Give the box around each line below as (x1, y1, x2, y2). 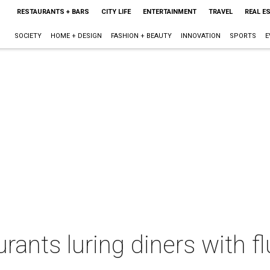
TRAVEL (208, 8, 233, 16)
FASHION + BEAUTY (110, 32, 172, 40)
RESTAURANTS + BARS (16, 8, 89, 16)
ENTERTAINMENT (142, 8, 196, 16)
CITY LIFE (101, 8, 131, 16)
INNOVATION (180, 32, 221, 40)
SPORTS (229, 32, 256, 40)
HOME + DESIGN (50, 32, 102, 40)
